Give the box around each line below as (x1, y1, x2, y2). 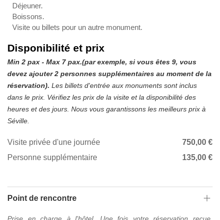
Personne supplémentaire (7, 153, 97, 162)
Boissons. (12, 12, 44, 21)
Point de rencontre (7, 193, 77, 202)
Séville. (7, 117, 29, 125)
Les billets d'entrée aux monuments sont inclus (50, 82, 197, 90)
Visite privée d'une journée (7, 138, 100, 147)
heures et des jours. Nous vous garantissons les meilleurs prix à (7, 105, 206, 113)
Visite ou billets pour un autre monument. (12, 23, 142, 32)
